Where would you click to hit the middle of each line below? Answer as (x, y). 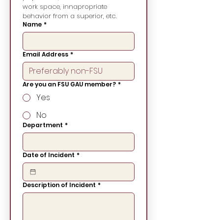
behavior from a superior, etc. (70, 16)
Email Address (45, 54)
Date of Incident (49, 155)
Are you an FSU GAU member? (69, 84)
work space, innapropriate (65, 7)
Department (43, 125)
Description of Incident (59, 185)
